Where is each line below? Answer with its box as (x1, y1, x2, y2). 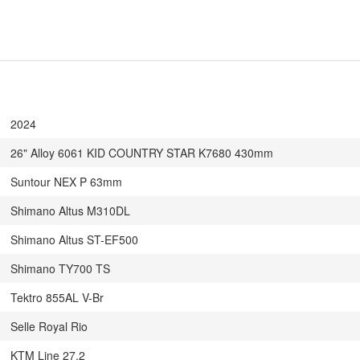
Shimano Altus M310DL (10, 202, 130, 219)
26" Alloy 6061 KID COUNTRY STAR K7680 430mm (10, 145, 273, 161)
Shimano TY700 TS (10, 260, 110, 276)
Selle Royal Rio (10, 318, 88, 334)
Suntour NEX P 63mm (10, 174, 122, 190)
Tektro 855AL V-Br (10, 289, 104, 305)
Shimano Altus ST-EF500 (10, 231, 138, 247)
